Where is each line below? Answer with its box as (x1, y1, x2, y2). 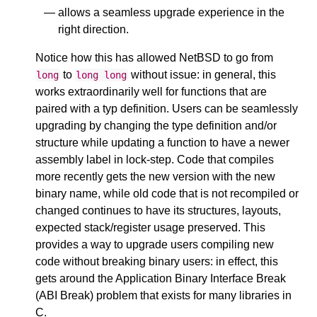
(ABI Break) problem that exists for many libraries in (35, 289, 292, 301)
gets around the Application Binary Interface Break (35, 272, 286, 284)
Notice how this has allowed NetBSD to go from (35, 52, 273, 64)
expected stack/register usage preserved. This (35, 221, 265, 234)
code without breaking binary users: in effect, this (35, 255, 278, 267)
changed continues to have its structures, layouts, (35, 204, 281, 217)
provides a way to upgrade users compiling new (35, 238, 274, 250)
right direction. (58, 23, 129, 35)
